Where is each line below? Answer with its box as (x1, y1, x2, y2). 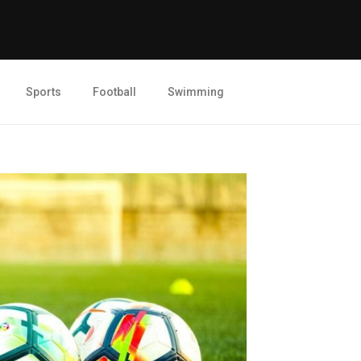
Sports (26, 85, 61, 98)
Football (93, 85, 136, 98)
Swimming (168, 85, 224, 98)
